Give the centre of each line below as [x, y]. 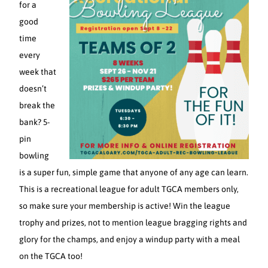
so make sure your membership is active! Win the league [125, 206]
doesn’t [33, 89]
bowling [34, 156]
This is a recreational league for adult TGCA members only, [129, 189]
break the [37, 105]
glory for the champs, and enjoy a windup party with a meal [130, 239]
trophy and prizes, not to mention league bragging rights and [133, 223]
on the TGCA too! [51, 256]
